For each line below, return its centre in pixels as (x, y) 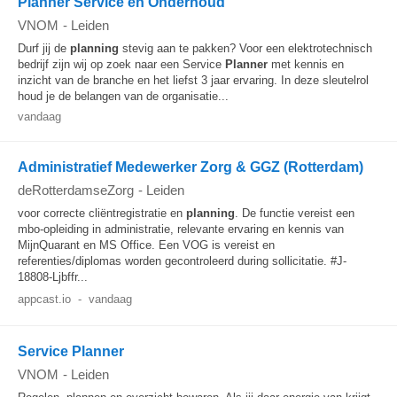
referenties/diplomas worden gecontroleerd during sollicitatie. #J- (182, 261)
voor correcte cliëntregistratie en (102, 213)
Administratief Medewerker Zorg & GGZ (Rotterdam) (191, 167)
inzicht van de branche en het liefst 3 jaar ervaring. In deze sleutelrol (193, 80)
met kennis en (306, 64)
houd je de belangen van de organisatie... (123, 96)
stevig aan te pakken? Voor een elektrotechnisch (245, 48)
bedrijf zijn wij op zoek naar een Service (121, 64)
